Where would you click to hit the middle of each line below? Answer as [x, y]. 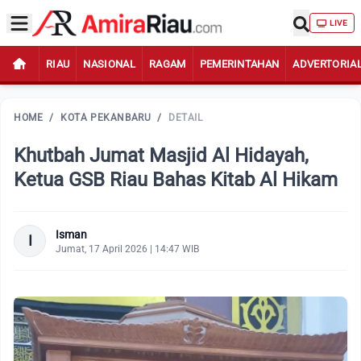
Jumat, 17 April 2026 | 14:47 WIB [127, 249]
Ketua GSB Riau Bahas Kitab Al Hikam [176, 180]
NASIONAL [109, 64]
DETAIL [186, 118]
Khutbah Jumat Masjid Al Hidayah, [161, 156]
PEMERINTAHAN [239, 64]
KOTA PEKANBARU [106, 118]
